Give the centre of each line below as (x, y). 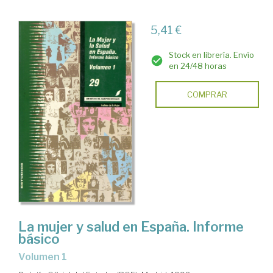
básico (39, 239)
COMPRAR (207, 95)
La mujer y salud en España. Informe (131, 226)
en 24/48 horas (197, 66)
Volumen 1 (46, 257)
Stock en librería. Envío (211, 55)
